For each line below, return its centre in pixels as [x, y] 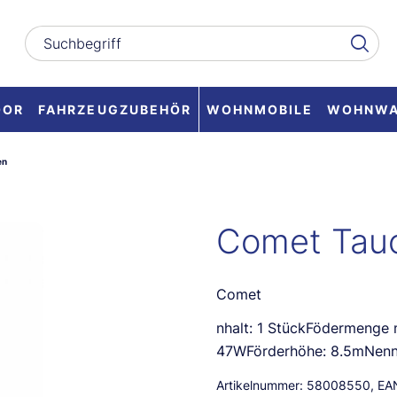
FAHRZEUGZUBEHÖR [115, 109]
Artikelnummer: [260, 385]
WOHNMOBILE [260, 109]
